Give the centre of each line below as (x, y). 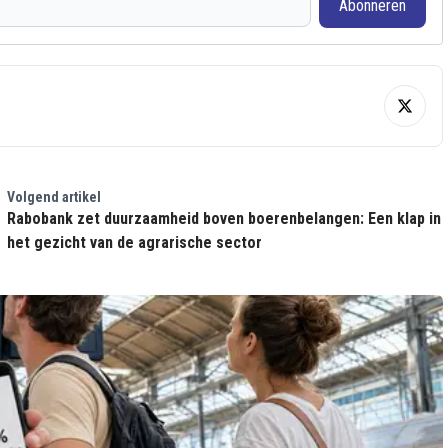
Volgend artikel (53, 196)
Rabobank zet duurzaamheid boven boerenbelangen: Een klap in (223, 218)
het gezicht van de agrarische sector (134, 242)
